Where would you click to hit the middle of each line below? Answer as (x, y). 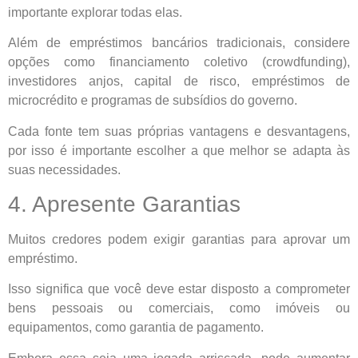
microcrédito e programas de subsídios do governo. (153, 101)
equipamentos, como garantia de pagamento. (136, 328)
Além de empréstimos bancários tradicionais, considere (179, 43)
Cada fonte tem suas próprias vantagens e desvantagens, (179, 131)
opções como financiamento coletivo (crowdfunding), (179, 62)
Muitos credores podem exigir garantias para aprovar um (179, 240)
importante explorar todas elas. (95, 12)
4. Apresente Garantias (124, 205)
